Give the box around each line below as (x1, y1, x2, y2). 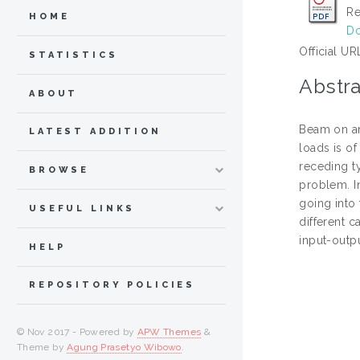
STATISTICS (29, 49, 118, 60)
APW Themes (137, 326, 202, 338)
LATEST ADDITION (29, 126, 162, 137)
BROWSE (29, 165, 90, 176)
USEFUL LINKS (29, 202, 136, 214)
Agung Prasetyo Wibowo (67, 342, 182, 354)
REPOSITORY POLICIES (29, 280, 196, 291)
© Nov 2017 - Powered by (17, 326, 137, 338)
